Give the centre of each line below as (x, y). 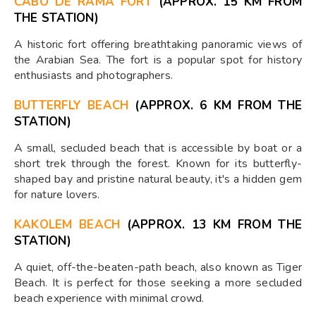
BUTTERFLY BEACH (72, 106)
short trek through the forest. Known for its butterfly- (158, 164)
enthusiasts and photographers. (94, 76)
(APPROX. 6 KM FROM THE (215, 106)
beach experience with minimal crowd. (109, 299)
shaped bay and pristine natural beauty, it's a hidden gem (158, 180)
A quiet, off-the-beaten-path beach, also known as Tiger (158, 268)
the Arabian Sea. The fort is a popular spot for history (158, 60)
